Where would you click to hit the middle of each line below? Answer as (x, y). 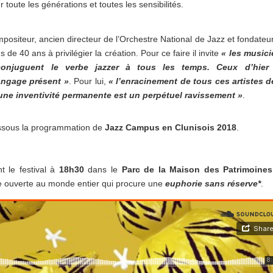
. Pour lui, (88, 81)
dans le (103, 170)
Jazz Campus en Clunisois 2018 (171, 128)
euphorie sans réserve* (213, 184)
